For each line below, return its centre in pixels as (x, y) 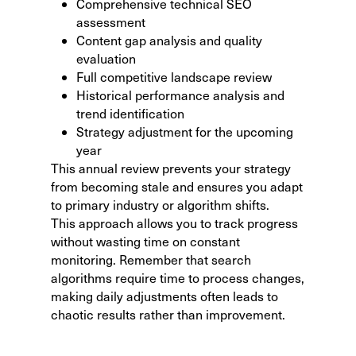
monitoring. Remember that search (151, 259)
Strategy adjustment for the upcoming (185, 131)
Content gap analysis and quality (169, 40)
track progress (256, 222)
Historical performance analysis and (180, 95)
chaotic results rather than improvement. (168, 314)
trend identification (130, 113)
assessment (111, 21)
